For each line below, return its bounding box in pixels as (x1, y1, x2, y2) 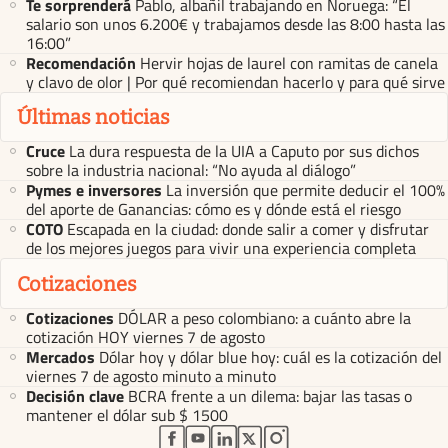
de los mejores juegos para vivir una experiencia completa (26, 236, 416, 261)
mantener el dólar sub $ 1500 (26, 402, 228, 427)
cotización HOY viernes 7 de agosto (26, 324, 265, 349)
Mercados (26, 344, 95, 369)
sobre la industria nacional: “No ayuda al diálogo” (26, 158, 356, 183)
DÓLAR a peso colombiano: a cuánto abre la (118, 305, 411, 330)
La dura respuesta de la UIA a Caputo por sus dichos (69, 139, 419, 164)
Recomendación (26, 50, 136, 75)
